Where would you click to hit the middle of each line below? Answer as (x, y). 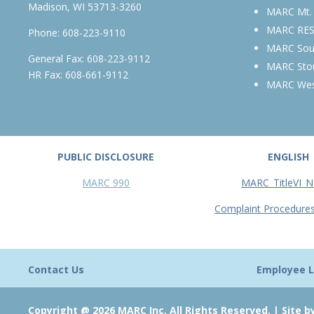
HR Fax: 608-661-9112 (78, 75)
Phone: (44, 33)
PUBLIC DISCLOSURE (106, 156)
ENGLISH (289, 156)
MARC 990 (106, 182)
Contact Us (56, 269)
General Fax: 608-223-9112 (89, 59)
